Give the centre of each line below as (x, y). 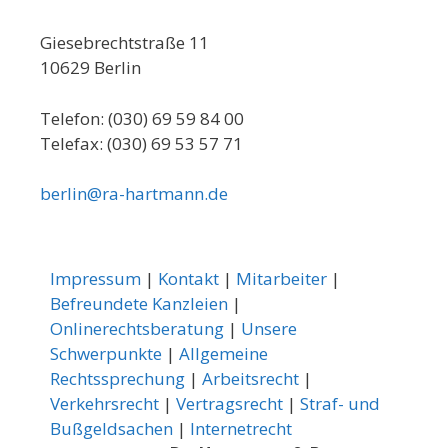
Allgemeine (223, 354)
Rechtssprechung (117, 379)
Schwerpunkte (106, 354)
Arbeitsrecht (250, 379)
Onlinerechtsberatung (137, 329)
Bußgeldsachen (111, 429)
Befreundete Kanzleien (139, 304)
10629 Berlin (90, 68)
